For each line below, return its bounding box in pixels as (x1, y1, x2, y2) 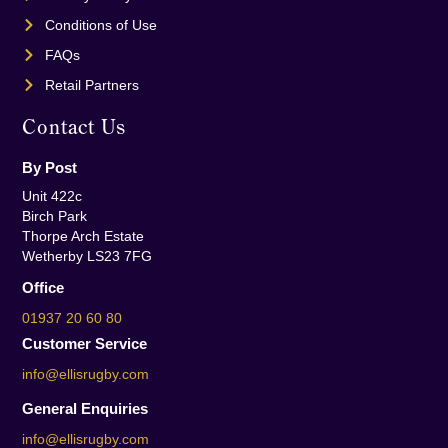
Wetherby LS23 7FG (22, 247, 153, 264)
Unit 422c (22, 187, 83, 204)
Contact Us (22, 113, 127, 139)
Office (22, 278, 65, 296)
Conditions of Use (44, 16, 157, 33)
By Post (22, 158, 78, 176)
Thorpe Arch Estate (22, 227, 145, 244)
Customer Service (22, 334, 148, 352)
